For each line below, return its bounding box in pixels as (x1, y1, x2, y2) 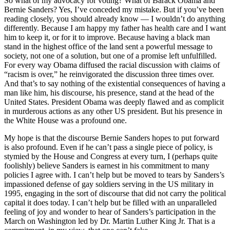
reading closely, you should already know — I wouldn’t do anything (4, 14, 225, 24)
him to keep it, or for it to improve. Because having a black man (4, 33, 210, 42)
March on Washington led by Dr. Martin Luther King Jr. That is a (4, 217, 215, 226)
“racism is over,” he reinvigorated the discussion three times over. (4, 70, 214, 79)
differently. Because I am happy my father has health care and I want (4, 24, 226, 33)
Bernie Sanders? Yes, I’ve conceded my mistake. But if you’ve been (4, 5, 224, 14)
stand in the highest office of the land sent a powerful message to (4, 42, 213, 51)
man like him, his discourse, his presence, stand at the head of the (4, 88, 214, 98)
